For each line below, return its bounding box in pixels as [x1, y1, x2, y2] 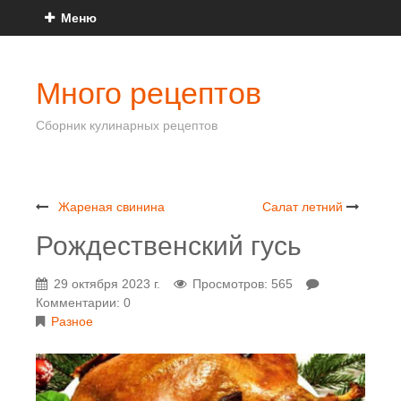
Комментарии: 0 [36, 295, 131, 310]
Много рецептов [36, 77, 261, 110]
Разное [51, 314, 93, 328]
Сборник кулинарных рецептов [36, 118, 218, 132]
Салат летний [262, 200, 343, 214]
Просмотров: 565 [192, 277, 293, 291]
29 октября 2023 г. [54, 277, 160, 291]
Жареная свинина [58, 200, 165, 214]
